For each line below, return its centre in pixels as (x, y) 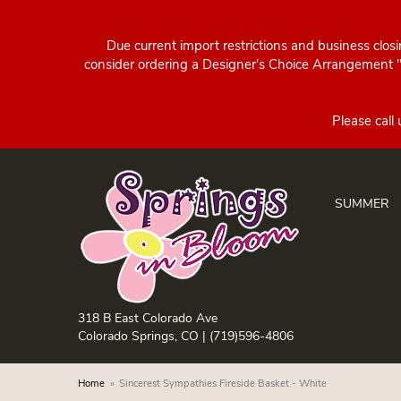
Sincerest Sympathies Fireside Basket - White (223, 384)
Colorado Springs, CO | (144, 336)
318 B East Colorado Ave (148, 318)
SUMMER (362, 204)
